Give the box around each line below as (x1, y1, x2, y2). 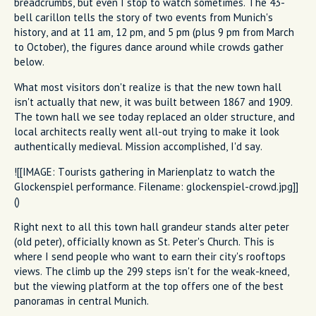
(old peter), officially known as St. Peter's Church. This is (14, 234, 274, 248)
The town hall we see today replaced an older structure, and (14, 109, 295, 123)
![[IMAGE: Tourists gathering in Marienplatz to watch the (14, 164, 275, 178)
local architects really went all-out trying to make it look (14, 124, 279, 138)
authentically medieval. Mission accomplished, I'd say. (14, 139, 262, 153)
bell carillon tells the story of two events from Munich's (14, 10, 273, 24)
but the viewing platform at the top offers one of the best (14, 279, 284, 293)
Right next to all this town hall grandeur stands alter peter (14, 219, 289, 233)
